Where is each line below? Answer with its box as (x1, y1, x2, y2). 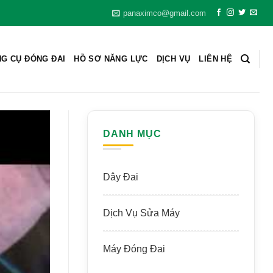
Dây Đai (103, 171, 138, 182)
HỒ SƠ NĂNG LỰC (74, 54, 148, 63)
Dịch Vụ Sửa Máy (103, 207, 180, 218)
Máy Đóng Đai (103, 243, 165, 254)
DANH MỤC (103, 129, 161, 139)
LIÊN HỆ (199, 54, 233, 63)
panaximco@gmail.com (123, 8, 207, 18)
